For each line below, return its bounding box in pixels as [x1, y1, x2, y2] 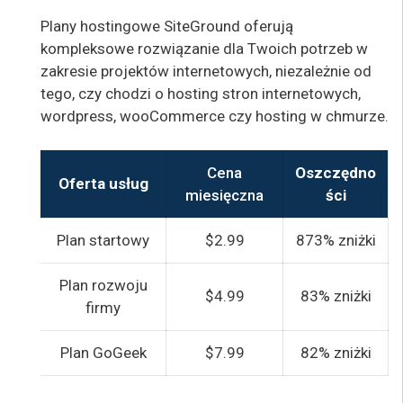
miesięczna [185, 186, 264, 205]
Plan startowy [57, 231, 149, 250]
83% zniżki [300, 287, 372, 306]
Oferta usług [58, 175, 148, 193]
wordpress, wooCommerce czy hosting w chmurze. [40, 106, 389, 125]
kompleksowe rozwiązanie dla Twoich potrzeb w [40, 39, 368, 58]
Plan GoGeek [59, 344, 147, 363]
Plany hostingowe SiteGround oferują [40, 16, 293, 35]
